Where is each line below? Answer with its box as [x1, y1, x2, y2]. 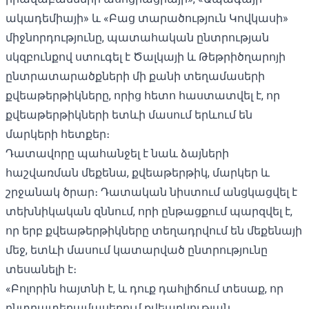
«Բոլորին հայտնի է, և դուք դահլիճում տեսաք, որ [6, 281, 283, 295]
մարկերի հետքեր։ [6, 127, 110, 141]
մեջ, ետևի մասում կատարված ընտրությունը [6, 243, 268, 257]
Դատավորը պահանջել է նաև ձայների [6, 146, 229, 160]
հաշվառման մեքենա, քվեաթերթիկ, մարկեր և [6, 166, 270, 179]
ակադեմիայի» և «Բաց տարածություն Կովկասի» [6, 11, 288, 25]
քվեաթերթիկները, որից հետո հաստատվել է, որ [6, 88, 280, 102]
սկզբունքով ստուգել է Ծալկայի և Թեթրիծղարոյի [6, 50, 286, 63]
